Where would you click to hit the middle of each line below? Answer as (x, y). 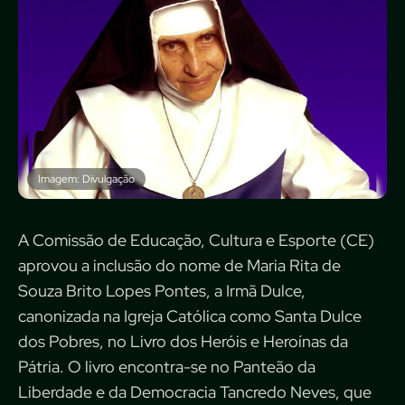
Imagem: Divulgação (86, 179)
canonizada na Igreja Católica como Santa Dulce (190, 316)
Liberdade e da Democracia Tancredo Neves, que (195, 392)
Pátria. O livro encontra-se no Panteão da (167, 367)
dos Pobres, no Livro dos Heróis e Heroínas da (183, 342)
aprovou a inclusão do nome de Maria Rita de (179, 266)
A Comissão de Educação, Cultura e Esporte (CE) (196, 240)
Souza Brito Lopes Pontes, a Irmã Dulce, (162, 291)
